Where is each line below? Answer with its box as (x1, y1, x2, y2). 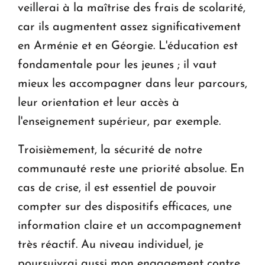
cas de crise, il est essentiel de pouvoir (18, 182, 216, 195)
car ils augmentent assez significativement (18, 21, 241, 34)
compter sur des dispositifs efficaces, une (18, 201, 232, 214)
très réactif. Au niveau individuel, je (18, 239, 203, 251)
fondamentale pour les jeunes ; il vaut (18, 59, 216, 72)
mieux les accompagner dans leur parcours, (18, 78, 247, 91)
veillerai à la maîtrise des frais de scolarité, (18, 2, 245, 15)
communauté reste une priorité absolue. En (18, 163, 244, 176)
